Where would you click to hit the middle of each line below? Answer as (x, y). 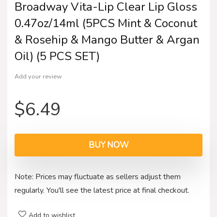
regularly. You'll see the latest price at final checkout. (102, 190)
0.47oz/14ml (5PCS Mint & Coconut (106, 23)
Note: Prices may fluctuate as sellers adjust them (98, 177)
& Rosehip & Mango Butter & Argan (107, 39)
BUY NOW (108, 145)
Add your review (38, 76)
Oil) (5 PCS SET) (57, 56)
